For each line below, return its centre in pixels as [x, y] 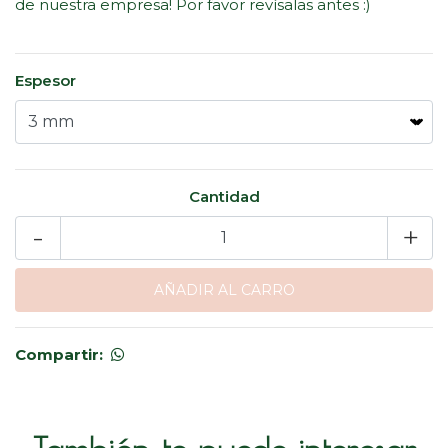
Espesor [45, 80]
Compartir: [59, 354]
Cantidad [224, 196]
